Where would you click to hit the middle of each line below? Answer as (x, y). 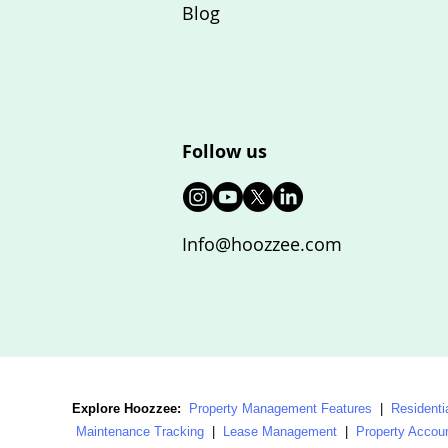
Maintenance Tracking (140, 431)
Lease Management (280, 431)
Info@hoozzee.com (262, 244)
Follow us (224, 151)
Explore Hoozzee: (128, 408)
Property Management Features (280, 408)
